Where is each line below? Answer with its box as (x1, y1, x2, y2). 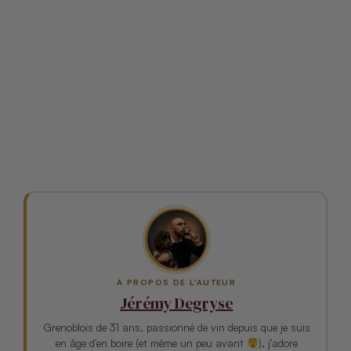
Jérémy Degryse (120, 291, 233, 314)
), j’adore (258, 335, 298, 349)
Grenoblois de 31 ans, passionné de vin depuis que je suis (42, 320, 310, 334)
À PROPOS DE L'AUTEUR (117, 277, 237, 287)
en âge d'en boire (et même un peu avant (55, 335, 247, 349)
